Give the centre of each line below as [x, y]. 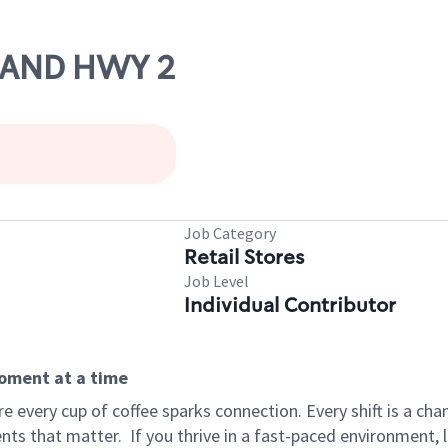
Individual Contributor [290, 305]
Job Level [216, 281]
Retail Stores [244, 257]
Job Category [230, 233]
